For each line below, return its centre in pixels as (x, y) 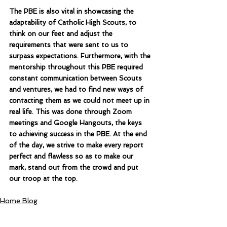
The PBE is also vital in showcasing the (72, 12)
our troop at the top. (43, 179)
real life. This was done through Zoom (71, 112)
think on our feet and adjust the (62, 34)
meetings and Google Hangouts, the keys (77, 123)
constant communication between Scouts (77, 79)
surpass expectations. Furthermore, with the (81, 56)
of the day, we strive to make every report (77, 145)
